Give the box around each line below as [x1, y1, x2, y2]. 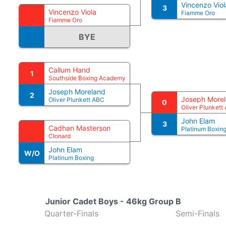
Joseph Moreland [48, 87, 105, 96]
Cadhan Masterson [48, 124, 110, 132]
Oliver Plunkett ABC [48, 96, 104, 103]
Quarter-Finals [44, 208, 98, 218]
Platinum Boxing [48, 154, 94, 161]
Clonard [48, 132, 71, 140]
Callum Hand [48, 66, 90, 74]
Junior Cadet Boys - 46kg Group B [45, 196, 181, 206]
